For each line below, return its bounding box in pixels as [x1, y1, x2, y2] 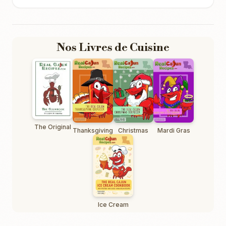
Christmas [118, 127, 148, 135]
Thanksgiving [73, 127, 113, 135]
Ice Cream [97, 200, 129, 208]
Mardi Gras [157, 127, 190, 135]
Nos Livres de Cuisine [56, 40, 169, 54]
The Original [34, 123, 71, 131]
